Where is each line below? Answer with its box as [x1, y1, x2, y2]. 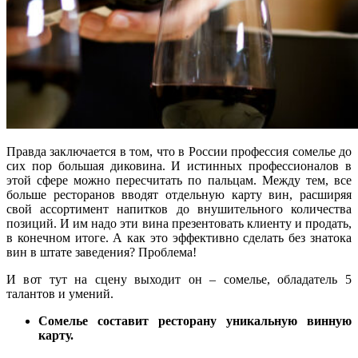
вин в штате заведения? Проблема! [6, 245, 197, 260]
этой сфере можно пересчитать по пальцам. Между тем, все [6, 173, 352, 188]
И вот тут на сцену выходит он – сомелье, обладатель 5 [6, 272, 352, 287]
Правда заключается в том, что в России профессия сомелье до [6, 145, 352, 159]
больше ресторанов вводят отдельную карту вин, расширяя [6, 188, 352, 202]
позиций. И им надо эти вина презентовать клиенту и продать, [6, 217, 352, 231]
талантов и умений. [6, 287, 113, 301]
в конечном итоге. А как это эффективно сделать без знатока [6, 231, 352, 245]
